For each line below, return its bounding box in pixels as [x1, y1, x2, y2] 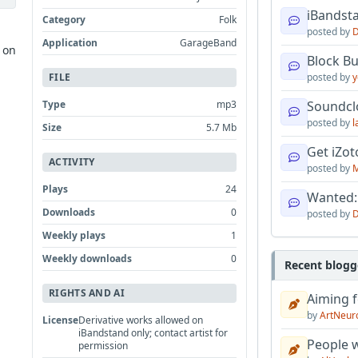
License [42, 312, 79, 327]
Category [42, 12, 86, 26]
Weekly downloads [42, 251, 133, 265]
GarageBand [180, 35, 237, 50]
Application [42, 35, 98, 50]
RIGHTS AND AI [49, 285, 125, 300]
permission [78, 338, 129, 352]
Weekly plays [42, 228, 106, 242]
